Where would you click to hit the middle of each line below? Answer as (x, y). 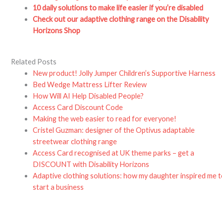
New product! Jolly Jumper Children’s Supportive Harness (124, 73)
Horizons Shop (57, 31)
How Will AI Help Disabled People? (88, 96)
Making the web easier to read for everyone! (105, 119)
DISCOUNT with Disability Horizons (91, 165)
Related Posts (34, 62)
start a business (58, 187)
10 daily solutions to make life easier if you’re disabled (118, 8)
